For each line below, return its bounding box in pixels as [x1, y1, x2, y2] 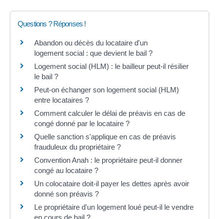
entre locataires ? [34, 95, 89, 104]
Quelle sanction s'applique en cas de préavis [34, 132, 176, 141]
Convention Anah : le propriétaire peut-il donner [34, 155, 182, 164]
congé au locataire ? [34, 166, 98, 175]
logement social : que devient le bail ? [34, 48, 153, 57]
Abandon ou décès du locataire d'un [34, 38, 148, 47]
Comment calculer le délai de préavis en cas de [34, 109, 185, 117]
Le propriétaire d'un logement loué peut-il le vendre [34, 202, 194, 211]
